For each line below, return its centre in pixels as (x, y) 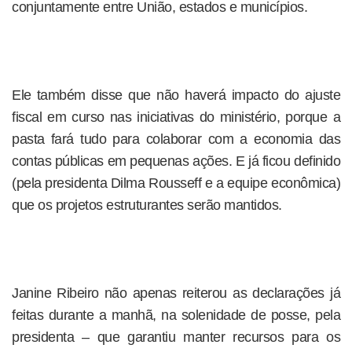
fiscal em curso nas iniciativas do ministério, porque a (176, 117)
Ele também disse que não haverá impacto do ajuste (176, 95)
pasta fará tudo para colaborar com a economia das (176, 139)
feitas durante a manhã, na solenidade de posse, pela (176, 315)
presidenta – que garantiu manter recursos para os (176, 337)
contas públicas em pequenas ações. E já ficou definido (176, 161)
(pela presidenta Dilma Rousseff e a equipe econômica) (176, 183)
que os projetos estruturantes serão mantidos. (147, 205)
